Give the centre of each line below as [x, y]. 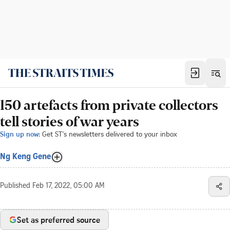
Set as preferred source [59, 220]
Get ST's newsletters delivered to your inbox [110, 134]
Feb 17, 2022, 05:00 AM [69, 186]
